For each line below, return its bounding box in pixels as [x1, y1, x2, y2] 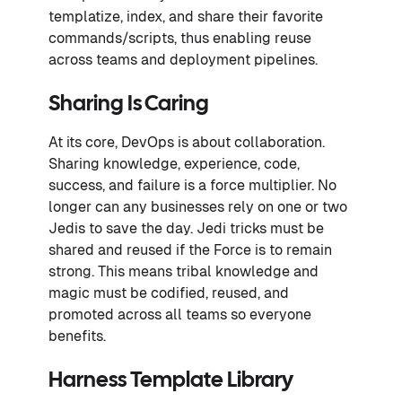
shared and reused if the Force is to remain [48, 241, 332, 259]
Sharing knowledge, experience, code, [48, 155, 300, 173]
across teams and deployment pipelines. [48, 51, 318, 69]
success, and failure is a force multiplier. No [48, 177, 336, 195]
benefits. [48, 328, 106, 345]
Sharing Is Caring [48, 94, 209, 116]
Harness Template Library [48, 371, 293, 392]
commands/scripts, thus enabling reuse [48, 30, 311, 48]
